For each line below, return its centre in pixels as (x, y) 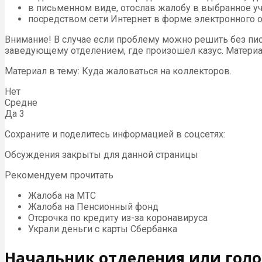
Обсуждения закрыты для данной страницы (101, 155)
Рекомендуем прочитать (59, 175)
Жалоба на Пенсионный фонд (93, 207)
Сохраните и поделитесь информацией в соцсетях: (115, 135)
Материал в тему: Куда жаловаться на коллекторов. (118, 71)
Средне (21, 103)
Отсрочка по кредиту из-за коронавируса (118, 218)
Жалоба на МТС (62, 196)
